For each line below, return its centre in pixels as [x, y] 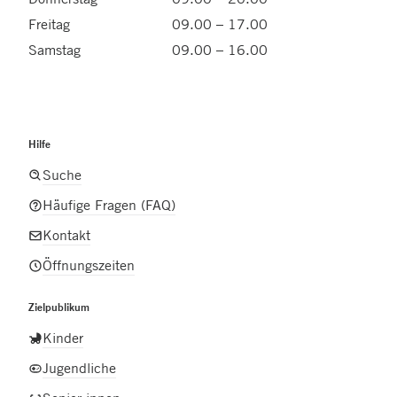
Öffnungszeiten [89, 265]
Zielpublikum [59, 307]
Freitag [49, 24]
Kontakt [66, 235]
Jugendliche [79, 368]
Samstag [54, 50]
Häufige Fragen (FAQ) [109, 205]
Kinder [63, 338]
